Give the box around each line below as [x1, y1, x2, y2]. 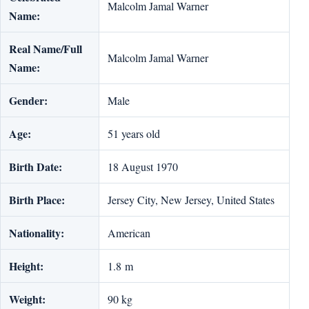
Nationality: [9, 225, 64, 241]
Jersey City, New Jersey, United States [108, 192, 275, 208]
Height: [9, 258, 43, 275]
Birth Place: [9, 192, 65, 208]
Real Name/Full [9, 41, 82, 57]
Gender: [9, 92, 48, 109]
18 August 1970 [108, 159, 178, 175]
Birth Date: [9, 159, 62, 175]
